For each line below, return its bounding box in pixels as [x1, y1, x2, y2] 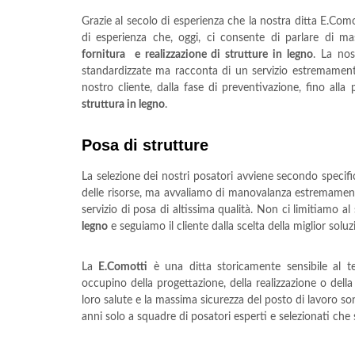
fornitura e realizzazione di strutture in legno [82, 48, 313, 60]
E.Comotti [98, 261, 148, 273]
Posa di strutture [82, 136, 208, 154]
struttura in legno [82, 98, 165, 110]
